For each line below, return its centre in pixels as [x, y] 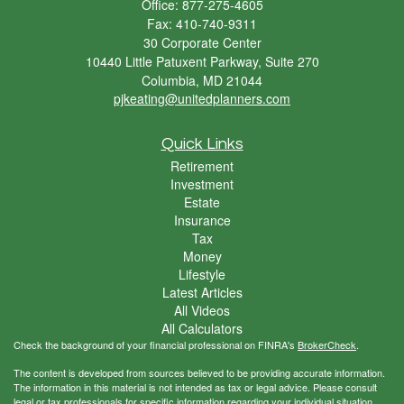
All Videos [202, 310]
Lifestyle [202, 274]
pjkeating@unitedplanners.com [202, 98]
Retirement [202, 165]
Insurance [202, 220]
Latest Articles [202, 292]
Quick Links [202, 143]
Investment [202, 184]
